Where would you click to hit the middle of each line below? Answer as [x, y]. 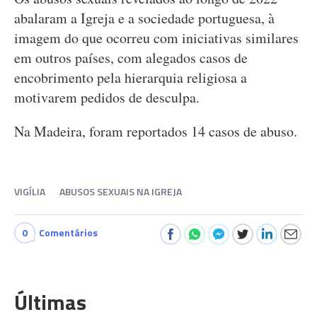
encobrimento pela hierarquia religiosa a [131, 77]
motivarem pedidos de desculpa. [107, 97]
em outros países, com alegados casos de [131, 58]
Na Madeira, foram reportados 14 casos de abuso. [156, 131]
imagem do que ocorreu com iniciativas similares [156, 38]
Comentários [68, 232]
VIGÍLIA [30, 191]
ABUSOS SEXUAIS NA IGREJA [121, 191]
